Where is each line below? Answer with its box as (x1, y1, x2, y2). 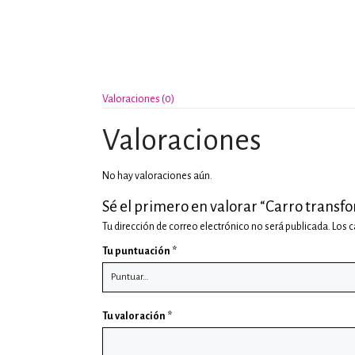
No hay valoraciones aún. (102, 170, 213, 181)
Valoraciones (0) (102, 94, 175, 105)
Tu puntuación (102, 246, 173, 257)
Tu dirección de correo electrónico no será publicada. (102, 221, 331, 232)
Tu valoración (102, 311, 168, 322)
